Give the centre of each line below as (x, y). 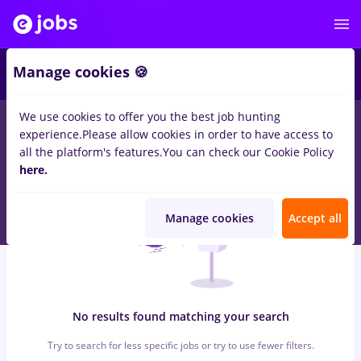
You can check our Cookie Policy (248, 152)
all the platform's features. (91, 152)
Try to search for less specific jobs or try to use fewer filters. (180, 345)
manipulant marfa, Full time (118, 124)
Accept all (315, 218)
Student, (318, 124)
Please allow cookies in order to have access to (207, 134)
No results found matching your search (180, 316)
